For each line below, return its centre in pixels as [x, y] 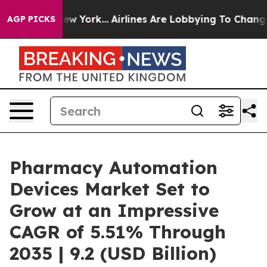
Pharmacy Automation [114, 167]
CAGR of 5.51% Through [118, 232]
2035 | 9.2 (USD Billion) [113, 253]
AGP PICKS [31, 19]
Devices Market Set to [110, 189]
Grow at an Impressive [114, 210]
